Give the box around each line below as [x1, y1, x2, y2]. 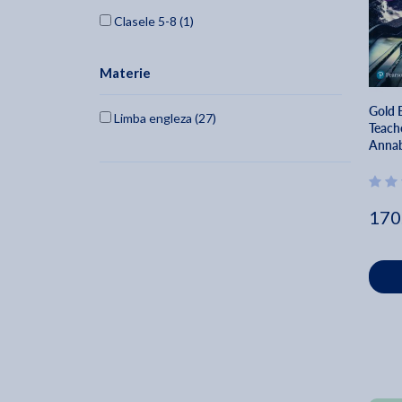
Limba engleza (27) [111, 110, 216, 127]
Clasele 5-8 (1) [111, 13, 194, 30]
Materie [100, 65, 151, 82]
